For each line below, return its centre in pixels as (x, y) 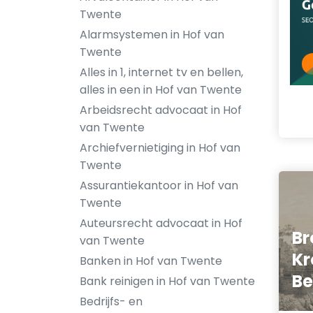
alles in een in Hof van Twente (161, 90)
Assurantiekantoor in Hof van (159, 185)
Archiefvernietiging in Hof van (160, 148)
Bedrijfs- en (111, 301)
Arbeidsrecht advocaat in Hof (161, 110)
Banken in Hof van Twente (151, 261)
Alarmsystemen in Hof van (152, 35)
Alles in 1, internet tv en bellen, (161, 72)
